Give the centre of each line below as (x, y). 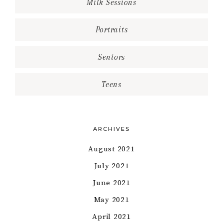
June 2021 (111, 183)
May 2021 (111, 200)
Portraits (111, 30)
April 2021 (111, 217)
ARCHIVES (111, 129)
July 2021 (111, 166)
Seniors (111, 57)
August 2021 (111, 149)
